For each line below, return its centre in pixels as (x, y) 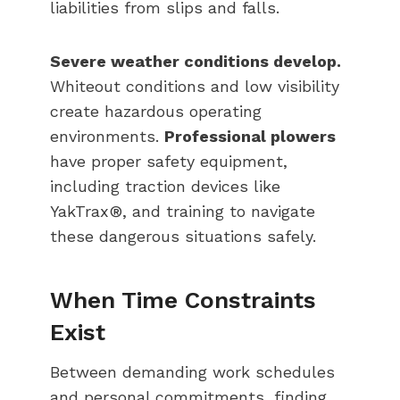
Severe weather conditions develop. (196, 61)
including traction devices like (165, 186)
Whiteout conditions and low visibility (195, 86)
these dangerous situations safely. (183, 236)
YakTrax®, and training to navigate (183, 211)
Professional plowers (250, 136)
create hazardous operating (156, 111)
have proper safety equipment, (169, 161)
